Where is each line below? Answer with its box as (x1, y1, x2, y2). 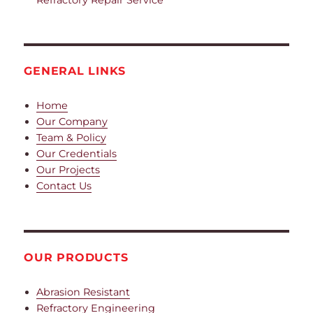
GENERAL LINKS (24, 64, 126, 78)
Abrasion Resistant (36, 286, 131, 299)
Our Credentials (36, 147, 117, 161)
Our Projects (36, 163, 101, 177)
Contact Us (36, 180, 92, 193)
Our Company (36, 115, 108, 129)
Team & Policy (36, 131, 107, 145)
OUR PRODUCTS (24, 251, 129, 265)
